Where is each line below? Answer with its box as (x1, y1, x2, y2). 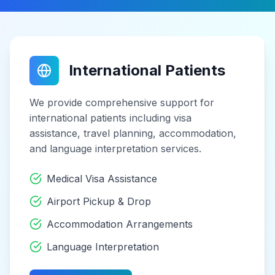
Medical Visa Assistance (47, 172, 157, 185)
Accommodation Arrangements (47, 217, 193, 230)
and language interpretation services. (29, 142, 201, 155)
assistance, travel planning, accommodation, (29, 126, 236, 139)
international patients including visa (29, 111, 192, 124)
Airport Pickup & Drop (47, 195, 151, 207)
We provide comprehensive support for (29, 96, 214, 109)
